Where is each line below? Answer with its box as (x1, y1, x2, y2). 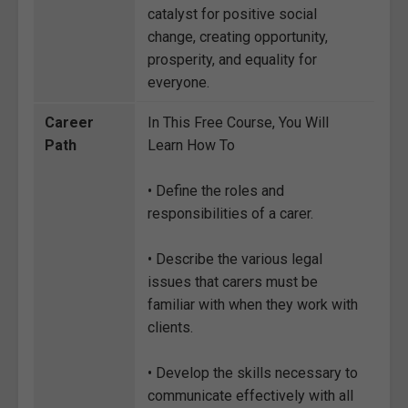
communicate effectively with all (148, 387, 353, 404)
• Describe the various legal (148, 250, 322, 268)
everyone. (148, 74, 209, 91)
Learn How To (148, 137, 235, 154)
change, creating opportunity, (148, 28, 328, 46)
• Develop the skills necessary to (148, 364, 358, 382)
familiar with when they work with (148, 296, 358, 313)
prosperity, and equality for (148, 51, 317, 68)
